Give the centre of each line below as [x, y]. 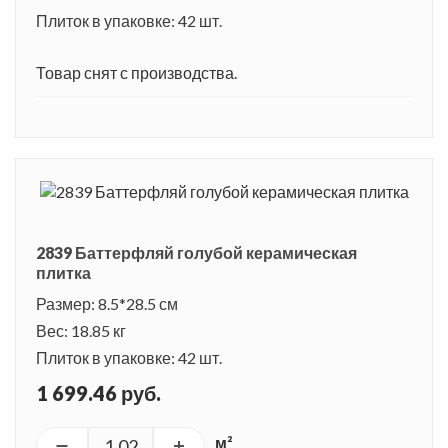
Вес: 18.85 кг [81, 330]
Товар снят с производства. [136, 72]
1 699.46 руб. [98, 392]
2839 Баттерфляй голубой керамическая [196, 252]
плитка [63, 272]
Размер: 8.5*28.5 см [107, 303]
